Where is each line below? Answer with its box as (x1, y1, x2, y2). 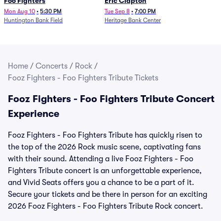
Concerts (36, 62, 68, 71)
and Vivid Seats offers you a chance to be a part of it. (8, 178, 194, 187)
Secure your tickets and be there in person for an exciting (8, 190, 207, 199)
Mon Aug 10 (4, 8, 35, 15)
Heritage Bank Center (105, 17, 161, 24)
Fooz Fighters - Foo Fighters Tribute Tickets (8, 74, 158, 82)
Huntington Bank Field (4, 17, 63, 24)
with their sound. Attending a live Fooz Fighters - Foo (8, 154, 193, 163)
